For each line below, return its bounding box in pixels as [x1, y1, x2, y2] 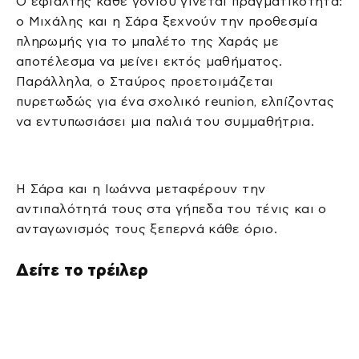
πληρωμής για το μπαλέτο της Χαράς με [16, 34, 279, 49]
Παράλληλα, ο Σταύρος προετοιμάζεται [16, 75, 274, 89]
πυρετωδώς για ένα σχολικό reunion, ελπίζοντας [16, 95, 335, 109]
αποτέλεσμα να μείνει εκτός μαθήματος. [16, 54, 283, 69]
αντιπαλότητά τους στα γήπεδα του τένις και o [16, 201, 327, 216]
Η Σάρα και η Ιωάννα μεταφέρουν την [16, 181, 266, 196]
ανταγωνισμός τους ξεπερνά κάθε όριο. [16, 221, 277, 236]
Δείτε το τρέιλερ [16, 260, 148, 279]
